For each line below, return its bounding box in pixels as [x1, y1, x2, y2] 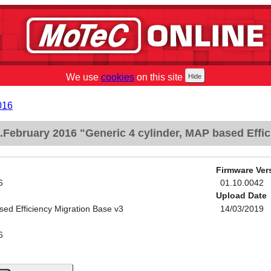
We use [66, 72, 101, 82]
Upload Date [215, 191, 267, 201]
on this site [134, 72, 183, 82]
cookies [101, 72, 134, 82]
